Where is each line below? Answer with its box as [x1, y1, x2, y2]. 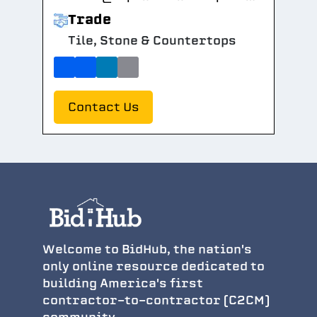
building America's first [42, 275, 203, 292]
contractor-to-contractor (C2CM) [42, 292, 270, 309]
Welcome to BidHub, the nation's [42, 241, 252, 258]
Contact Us [68, 99, 139, 115]
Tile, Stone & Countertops [68, 33, 236, 49]
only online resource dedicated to [42, 258, 265, 275]
